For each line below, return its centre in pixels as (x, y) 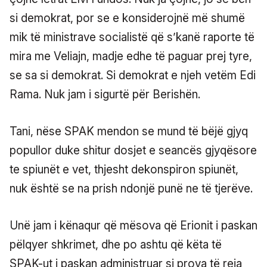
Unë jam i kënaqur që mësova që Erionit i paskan (133, 225)
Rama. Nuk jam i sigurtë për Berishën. (105, 94)
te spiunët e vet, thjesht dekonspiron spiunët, (124, 169)
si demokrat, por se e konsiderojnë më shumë (127, 18)
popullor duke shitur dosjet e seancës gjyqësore (133, 150)
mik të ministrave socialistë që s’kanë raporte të (132, 37)
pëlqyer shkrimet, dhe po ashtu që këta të (116, 244)
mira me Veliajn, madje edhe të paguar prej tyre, (131, 56)
